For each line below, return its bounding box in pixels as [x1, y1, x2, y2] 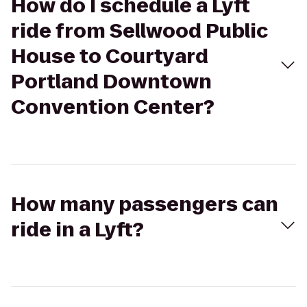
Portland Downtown [11, 69, 212, 95]
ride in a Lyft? [11, 217, 144, 243]
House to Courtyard [11, 43, 208, 70]
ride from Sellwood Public [11, 18, 268, 45]
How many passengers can [11, 191, 278, 218]
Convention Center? [11, 94, 214, 121]
